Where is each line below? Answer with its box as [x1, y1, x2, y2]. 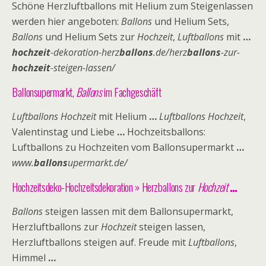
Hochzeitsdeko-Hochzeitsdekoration [12, 179, 133, 195]
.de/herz [153, 46, 187, 59]
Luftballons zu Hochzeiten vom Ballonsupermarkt [12, 141, 236, 154]
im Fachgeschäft [102, 84, 161, 100]
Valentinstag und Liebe [12, 125, 117, 138]
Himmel [12, 251, 48, 264]
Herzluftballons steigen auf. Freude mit [12, 236, 188, 249]
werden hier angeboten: [12, 15, 121, 28]
